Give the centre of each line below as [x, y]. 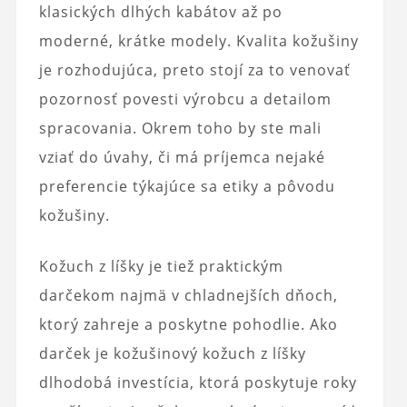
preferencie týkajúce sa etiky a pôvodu [187, 187]
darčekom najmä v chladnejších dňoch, [188, 296]
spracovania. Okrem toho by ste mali [180, 129]
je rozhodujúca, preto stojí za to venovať [194, 70]
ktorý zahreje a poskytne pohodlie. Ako [188, 325]
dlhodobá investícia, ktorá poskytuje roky [198, 383]
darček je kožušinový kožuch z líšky [172, 354]
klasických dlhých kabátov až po [160, 12]
